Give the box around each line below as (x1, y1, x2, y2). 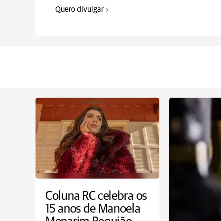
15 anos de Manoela (45, 203, 141, 215)
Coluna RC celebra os (45, 190, 147, 202)
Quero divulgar (55, 5, 104, 13)
